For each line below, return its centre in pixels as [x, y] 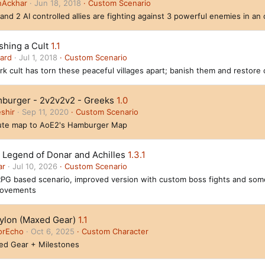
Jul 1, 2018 [38, 57]
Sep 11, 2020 [45, 112]
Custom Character [115, 231]
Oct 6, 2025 [53, 231]
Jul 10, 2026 [35, 166]
